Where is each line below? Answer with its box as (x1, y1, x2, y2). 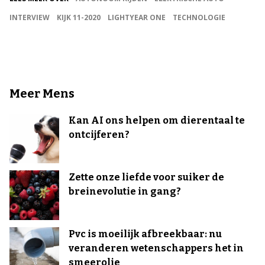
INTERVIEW (9, 12, 50, 22)
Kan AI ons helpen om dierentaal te (69, 114, 245, 126)
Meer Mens (9, 86, 75, 101)
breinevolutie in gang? (69, 185, 181, 197)
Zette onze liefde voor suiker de (69, 171, 224, 183)
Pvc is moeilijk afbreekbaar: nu (69, 228, 222, 240)
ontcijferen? (69, 128, 130, 140)
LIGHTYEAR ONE (108, 12, 166, 22)
